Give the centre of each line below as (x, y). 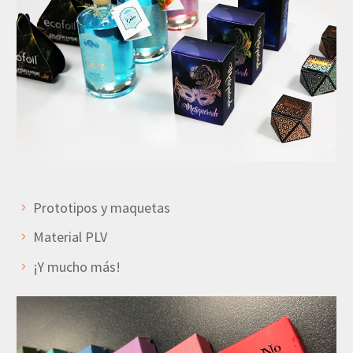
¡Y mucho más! (77, 266)
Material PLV (70, 237)
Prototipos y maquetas (102, 207)
